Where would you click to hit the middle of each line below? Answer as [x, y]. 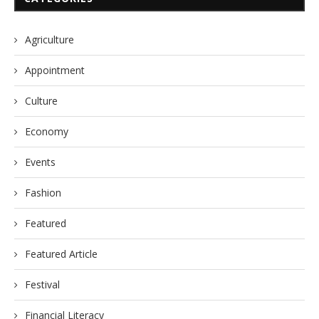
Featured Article [61, 254]
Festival [42, 285]
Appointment [55, 70]
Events [40, 162]
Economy [47, 132]
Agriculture [49, 40]
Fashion [43, 193]
